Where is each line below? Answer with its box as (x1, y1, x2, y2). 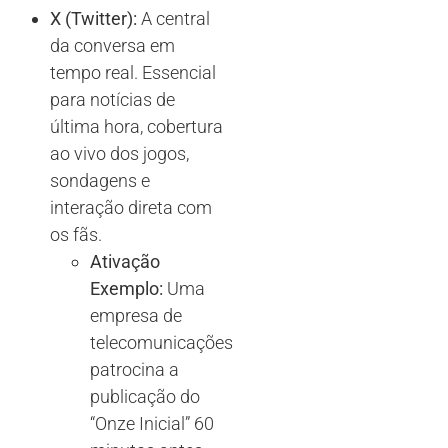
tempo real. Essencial (50, 62, 216, 84)
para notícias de (50, 89, 175, 111)
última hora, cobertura (50, 116, 223, 138)
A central (137, 8, 210, 30)
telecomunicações (90, 332, 233, 354)
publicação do (90, 386, 200, 408)
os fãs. (50, 224, 102, 246)
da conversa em (50, 35, 175, 57)
